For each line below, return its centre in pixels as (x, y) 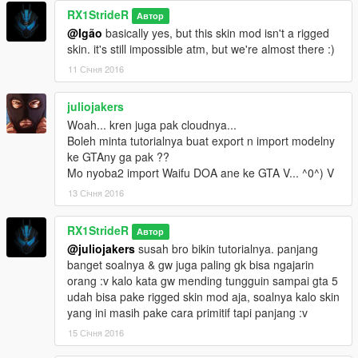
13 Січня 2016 (96, 193)
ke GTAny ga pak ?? (118, 157)
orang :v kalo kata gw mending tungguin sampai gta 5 (203, 281)
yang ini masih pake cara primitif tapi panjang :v (187, 313)
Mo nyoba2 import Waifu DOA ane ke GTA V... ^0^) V (201, 173)
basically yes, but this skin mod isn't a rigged (216, 33)
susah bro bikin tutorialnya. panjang (227, 249)
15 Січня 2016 (96, 333)
